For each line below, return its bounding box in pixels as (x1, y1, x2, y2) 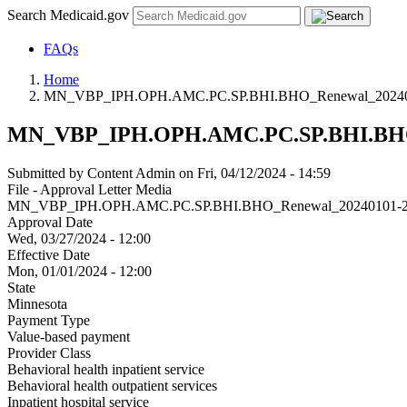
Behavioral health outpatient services (7, 377, 217, 393)
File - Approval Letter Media (7, 181, 172, 197)
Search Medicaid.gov (7, 7, 133, 23)
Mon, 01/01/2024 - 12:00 (7, 263, 152, 279)
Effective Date (7, 246, 90, 263)
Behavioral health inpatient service (7, 361, 204, 377)
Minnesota (7, 295, 67, 312)
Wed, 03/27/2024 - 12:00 (7, 230, 151, 246)
